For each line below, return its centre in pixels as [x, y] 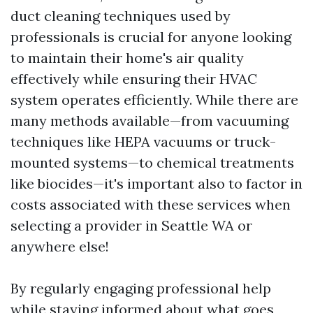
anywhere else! [60, 246]
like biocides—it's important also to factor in [156, 183]
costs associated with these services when [151, 204]
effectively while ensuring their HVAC [134, 79]
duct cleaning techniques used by [121, 16]
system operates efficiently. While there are [154, 100]
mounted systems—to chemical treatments [152, 162]
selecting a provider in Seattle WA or [131, 225]
